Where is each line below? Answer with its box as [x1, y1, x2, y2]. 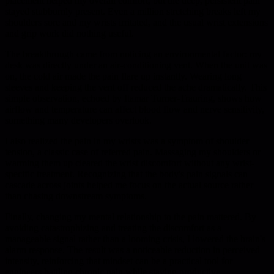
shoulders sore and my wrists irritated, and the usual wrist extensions [5, 17, 268, 28]
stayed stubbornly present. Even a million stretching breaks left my [5, 6, 261, 17]
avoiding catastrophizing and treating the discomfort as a [5, 222, 221, 233]
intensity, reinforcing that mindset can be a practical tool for [5, 255, 232, 266]
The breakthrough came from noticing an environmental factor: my [5, 48, 262, 59]
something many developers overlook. [5, 114, 152, 125]
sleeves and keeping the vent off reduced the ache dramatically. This [5, 81, 267, 92]
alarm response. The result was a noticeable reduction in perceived [5, 244, 260, 255]
